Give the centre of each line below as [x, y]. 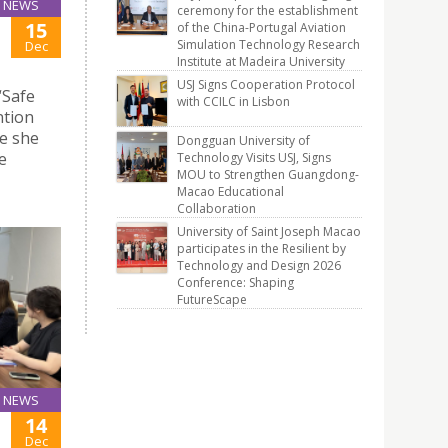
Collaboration [216, 208]
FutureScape [212, 299]
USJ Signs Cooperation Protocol [266, 84]
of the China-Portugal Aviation [261, 27]
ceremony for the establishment [267, 10]
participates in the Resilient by [261, 248]
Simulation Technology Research [268, 44]
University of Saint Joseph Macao [269, 231]
